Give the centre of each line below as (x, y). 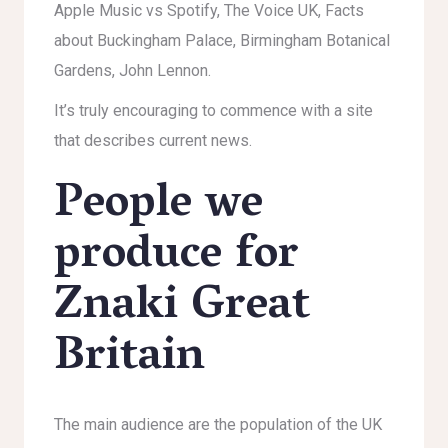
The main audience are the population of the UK (218, 424)
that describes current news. (153, 140)
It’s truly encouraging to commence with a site (213, 110)
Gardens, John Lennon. (132, 70)
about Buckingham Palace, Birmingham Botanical (222, 40)
